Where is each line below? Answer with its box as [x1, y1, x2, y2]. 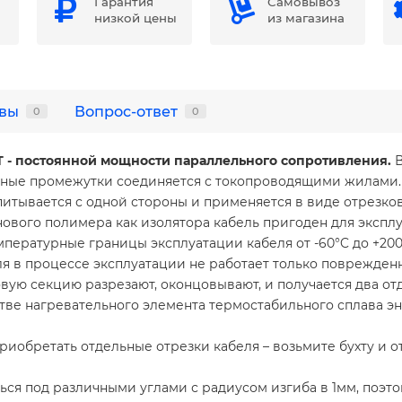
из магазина [267, 11, 345, 26]
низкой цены [93, 11, 177, 26]
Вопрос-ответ [74, 102, 178, 121]
